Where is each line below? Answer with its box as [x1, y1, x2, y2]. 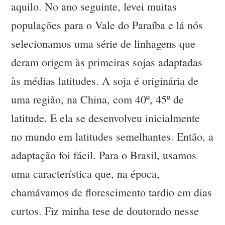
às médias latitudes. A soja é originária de [11, 73, 199, 88]
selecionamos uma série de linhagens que [11, 36, 196, 51]
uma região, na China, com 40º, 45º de [11, 92, 184, 107]
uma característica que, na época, [11, 166, 160, 181]
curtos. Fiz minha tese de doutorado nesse [11, 203, 199, 218]
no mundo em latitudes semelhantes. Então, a [11, 129, 214, 144]
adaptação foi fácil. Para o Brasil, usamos [11, 148, 197, 163]
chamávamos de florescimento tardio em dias [11, 185, 212, 200]
